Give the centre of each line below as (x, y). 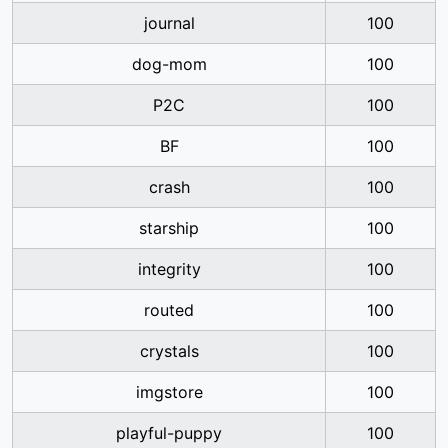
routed (169, 310)
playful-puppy (169, 433)
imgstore (169, 392)
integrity (169, 269)
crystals (169, 351)
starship (169, 228)
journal (169, 23)
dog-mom (169, 64)
